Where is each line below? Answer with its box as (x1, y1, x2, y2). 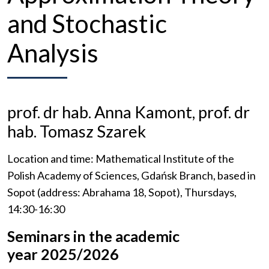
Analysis (7, 38, 98, 68)
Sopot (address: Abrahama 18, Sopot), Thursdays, (7, 186, 237, 199)
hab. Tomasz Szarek (7, 121, 146, 142)
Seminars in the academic (7, 227, 180, 246)
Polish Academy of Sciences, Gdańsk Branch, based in (7, 169, 256, 183)
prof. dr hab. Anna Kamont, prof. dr (7, 102, 250, 122)
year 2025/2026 (7, 245, 119, 264)
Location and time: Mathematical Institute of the (7, 152, 234, 166)
